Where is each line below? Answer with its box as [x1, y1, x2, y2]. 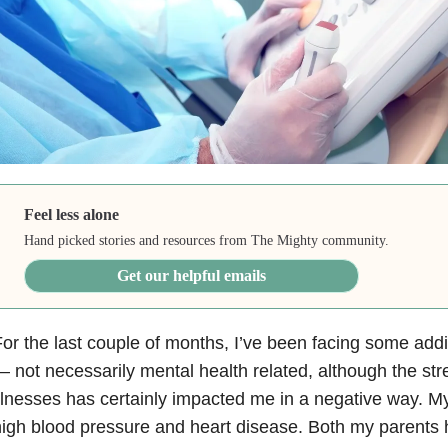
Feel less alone [24, 206, 120, 224]
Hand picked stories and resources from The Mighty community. [24, 233, 390, 249]
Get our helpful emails [117, 267, 267, 285]
